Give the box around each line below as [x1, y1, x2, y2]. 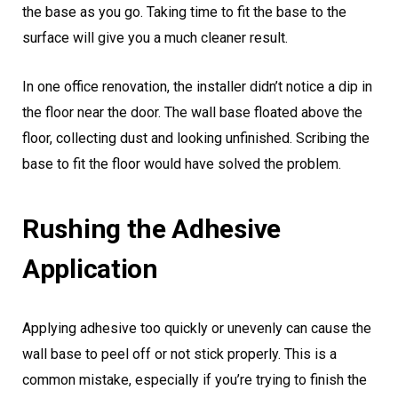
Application [22, 253, 158, 285]
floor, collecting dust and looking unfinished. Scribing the [22, 130, 370, 147]
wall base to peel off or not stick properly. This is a [22, 346, 337, 363]
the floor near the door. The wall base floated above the [22, 104, 362, 122]
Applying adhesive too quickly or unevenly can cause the [22, 320, 371, 338]
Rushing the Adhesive [22, 213, 281, 245]
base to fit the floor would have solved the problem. [22, 155, 341, 173]
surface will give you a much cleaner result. [22, 29, 288, 47]
